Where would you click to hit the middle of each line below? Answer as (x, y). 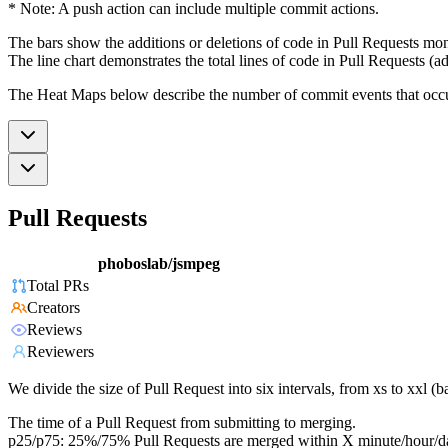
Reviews (54, 330)
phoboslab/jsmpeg (159, 264)
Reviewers (60, 352)
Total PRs (58, 286)
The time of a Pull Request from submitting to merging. (182, 423)
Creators (53, 308)
